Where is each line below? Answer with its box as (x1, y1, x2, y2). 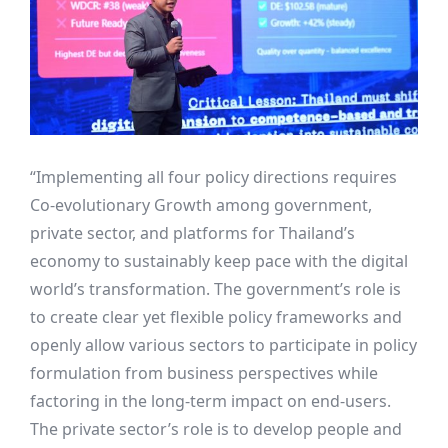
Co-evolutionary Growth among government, (30, 194, 372, 217)
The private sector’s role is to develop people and (30, 418, 402, 441)
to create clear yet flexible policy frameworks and (30, 306, 402, 329)
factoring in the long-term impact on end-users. (30, 390, 391, 413)
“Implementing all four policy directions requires (30, 166, 397, 189)
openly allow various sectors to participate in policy (30, 334, 417, 357)
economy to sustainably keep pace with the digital (30, 250, 408, 273)
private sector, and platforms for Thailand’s (30, 222, 355, 245)
